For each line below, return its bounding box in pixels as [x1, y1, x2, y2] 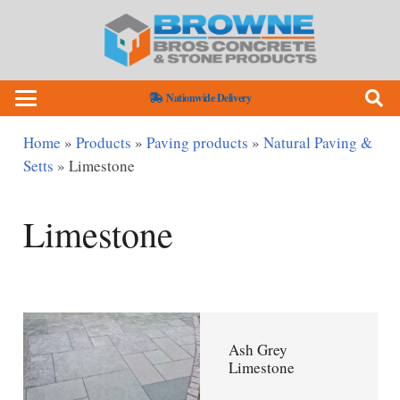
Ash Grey [228, 339, 287, 361]
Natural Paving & [262, 132, 372, 153]
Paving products [146, 132, 248, 153]
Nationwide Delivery [166, 90, 252, 105]
